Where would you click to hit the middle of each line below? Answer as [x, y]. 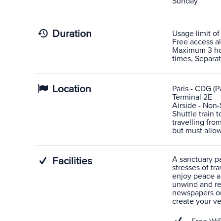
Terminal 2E [192, 97]
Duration [71, 34]
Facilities [71, 161]
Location [71, 89]
